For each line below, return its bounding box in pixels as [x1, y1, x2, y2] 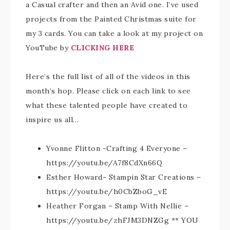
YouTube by [26, 43, 71, 52]
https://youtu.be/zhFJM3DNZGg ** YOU [46, 216, 199, 225]
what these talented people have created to [26, 101, 187, 110]
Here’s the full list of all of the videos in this [26, 72, 190, 81]
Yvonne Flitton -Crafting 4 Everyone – [46, 144, 187, 153]
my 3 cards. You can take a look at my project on [26, 29, 203, 38]
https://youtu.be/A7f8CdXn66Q [46, 158, 162, 167]
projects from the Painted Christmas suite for [26, 14, 197, 24]
